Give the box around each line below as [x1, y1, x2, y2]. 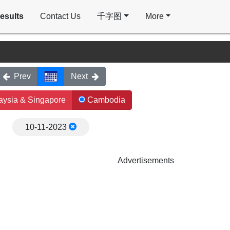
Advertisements [118, 156, 174, 165]
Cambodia [85, 95, 125, 104]
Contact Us [40, 12, 81, 21]
